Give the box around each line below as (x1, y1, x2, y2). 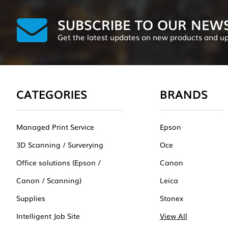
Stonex (159, 192, 183, 203)
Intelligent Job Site (16, 210, 80, 221)
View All (159, 210, 187, 221)
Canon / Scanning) (16, 175, 81, 185)
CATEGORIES (16, 85, 88, 102)
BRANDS (159, 85, 208, 102)
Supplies (16, 192, 45, 203)
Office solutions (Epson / (16, 157, 101, 167)
